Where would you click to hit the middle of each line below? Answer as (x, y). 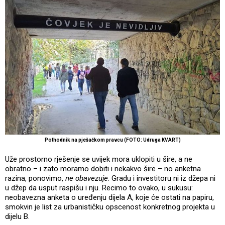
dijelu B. (17, 216)
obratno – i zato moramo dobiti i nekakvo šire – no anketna (103, 168)
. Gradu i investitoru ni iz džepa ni (162, 178)
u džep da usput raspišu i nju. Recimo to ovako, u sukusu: (99, 188)
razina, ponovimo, (35, 178)
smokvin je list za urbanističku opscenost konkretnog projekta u (110, 207)
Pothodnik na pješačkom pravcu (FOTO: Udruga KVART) (113, 140)
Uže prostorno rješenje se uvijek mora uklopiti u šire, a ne (99, 159)
